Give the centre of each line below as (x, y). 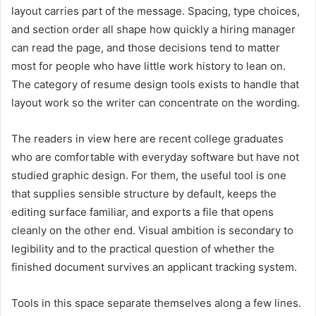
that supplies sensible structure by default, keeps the (144, 193)
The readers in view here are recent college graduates (147, 138)
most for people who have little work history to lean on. (148, 66)
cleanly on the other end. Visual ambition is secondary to (152, 230)
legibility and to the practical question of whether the (143, 248)
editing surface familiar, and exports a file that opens (142, 212)
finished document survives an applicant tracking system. (154, 267)
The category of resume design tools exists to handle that (155, 84)
